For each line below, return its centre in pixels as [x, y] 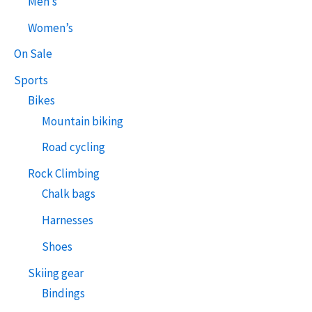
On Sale [33, 54]
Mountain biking [83, 121]
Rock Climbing [64, 174]
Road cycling [73, 147]
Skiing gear [56, 273]
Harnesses [68, 220]
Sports [31, 80]
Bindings [63, 293]
